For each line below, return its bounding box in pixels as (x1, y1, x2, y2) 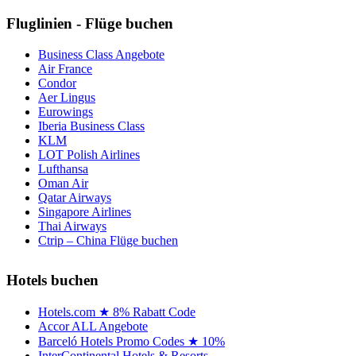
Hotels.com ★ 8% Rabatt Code (38, 304, 195, 319)
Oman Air (38, 176, 88, 190)
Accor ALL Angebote (38, 319, 148, 333)
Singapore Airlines (38, 204, 131, 219)
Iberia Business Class (38, 118, 145, 133)
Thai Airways (38, 219, 106, 233)
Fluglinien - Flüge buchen (6, 15, 173, 33)
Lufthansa (38, 161, 88, 176)
